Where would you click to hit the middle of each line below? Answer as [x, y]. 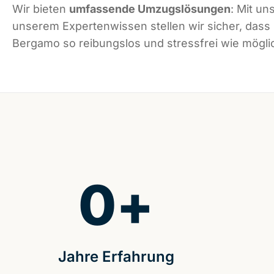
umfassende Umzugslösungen [150, 9]
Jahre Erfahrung [116, 257]
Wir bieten [41, 9]
